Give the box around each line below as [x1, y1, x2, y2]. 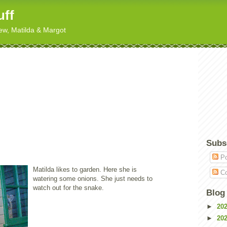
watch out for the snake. [33, 183, 104, 192]
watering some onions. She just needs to [33, 174, 153, 182]
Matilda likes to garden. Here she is [33, 165, 137, 173]
